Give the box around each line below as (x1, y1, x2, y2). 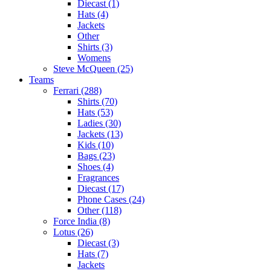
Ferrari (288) (53, 85, 102, 96)
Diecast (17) (77, 183, 124, 194)
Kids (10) (77, 139, 114, 150)
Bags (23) (77, 150, 115, 161)
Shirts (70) (77, 96, 117, 106)
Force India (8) (53, 215, 110, 226)
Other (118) (77, 204, 122, 215)
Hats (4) (77, 8, 108, 19)
